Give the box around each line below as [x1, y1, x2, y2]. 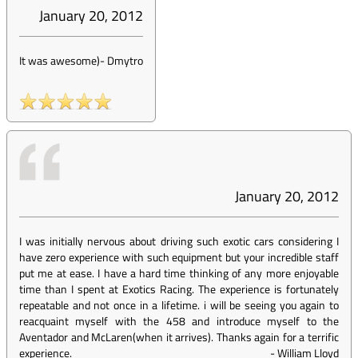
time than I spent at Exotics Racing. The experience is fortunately [19, 280, 339, 297]
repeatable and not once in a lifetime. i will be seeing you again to [19, 296, 339, 313]
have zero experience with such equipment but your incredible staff [19, 249, 339, 265]
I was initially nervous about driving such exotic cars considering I [19, 233, 339, 249]
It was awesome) [19, 52, 100, 69]
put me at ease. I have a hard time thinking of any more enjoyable [19, 265, 339, 281]
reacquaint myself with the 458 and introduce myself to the [19, 312, 339, 329]
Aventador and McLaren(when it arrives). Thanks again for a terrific [19, 328, 339, 345]
